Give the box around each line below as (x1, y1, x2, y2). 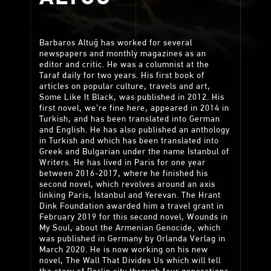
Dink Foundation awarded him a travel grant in (39, 202, 224, 211)
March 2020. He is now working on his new (39, 246, 208, 255)
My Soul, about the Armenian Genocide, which (39, 224, 221, 233)
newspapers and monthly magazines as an (39, 50, 206, 59)
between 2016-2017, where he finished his (39, 169, 208, 178)
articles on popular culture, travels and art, (39, 82, 211, 91)
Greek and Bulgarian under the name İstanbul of (39, 148, 229, 157)
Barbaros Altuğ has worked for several (39, 39, 192, 48)
